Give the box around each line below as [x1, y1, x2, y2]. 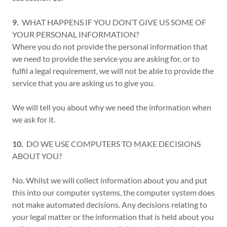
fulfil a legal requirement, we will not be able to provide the [12, 66, 214, 75]
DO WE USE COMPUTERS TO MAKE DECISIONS [23, 139, 201, 148]
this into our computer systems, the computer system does [12, 187, 215, 197]
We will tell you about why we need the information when [12, 102, 211, 112]
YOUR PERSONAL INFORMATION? [12, 29, 139, 39]
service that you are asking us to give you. [12, 78, 155, 88]
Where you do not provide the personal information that [12, 42, 208, 51]
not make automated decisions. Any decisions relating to [12, 200, 207, 209]
